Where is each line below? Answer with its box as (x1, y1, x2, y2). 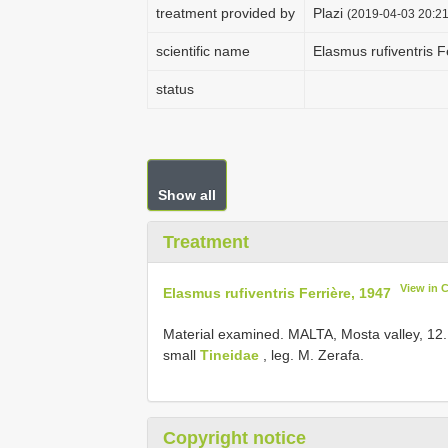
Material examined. (163, 325, 288, 342)
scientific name (156, 43, 250, 59)
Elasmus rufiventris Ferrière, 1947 (163, 284, 391, 301)
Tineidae (200, 346, 259, 363)
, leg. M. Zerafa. (259, 346, 364, 363)
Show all (158, 187, 216, 203)
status (156, 81, 194, 97)
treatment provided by (156, 5, 295, 21)
